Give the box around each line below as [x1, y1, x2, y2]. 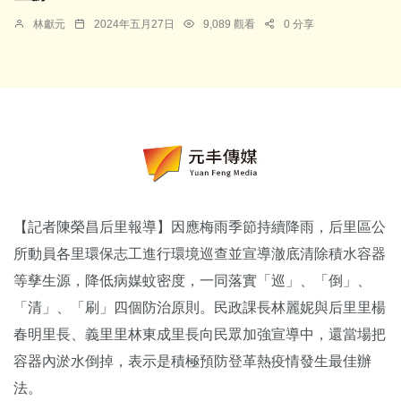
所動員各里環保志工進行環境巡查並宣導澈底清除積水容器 [13, 246, 386, 262]
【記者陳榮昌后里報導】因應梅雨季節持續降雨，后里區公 [13, 219, 386, 235]
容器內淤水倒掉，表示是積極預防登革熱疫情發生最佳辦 [13, 354, 371, 370]
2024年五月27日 [94, 17, 175, 30]
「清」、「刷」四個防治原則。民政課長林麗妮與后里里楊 [13, 300, 386, 316]
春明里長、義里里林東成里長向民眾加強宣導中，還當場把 [13, 327, 386, 343]
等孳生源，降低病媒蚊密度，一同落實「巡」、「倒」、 [13, 273, 371, 289]
